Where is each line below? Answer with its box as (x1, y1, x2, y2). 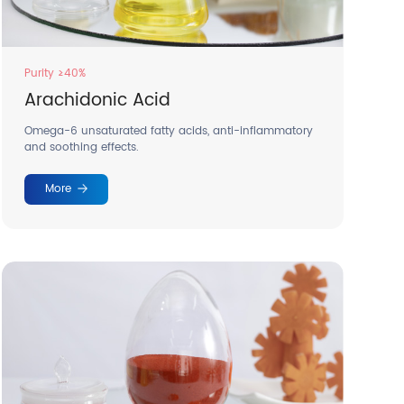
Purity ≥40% (23, 65, 86, 83)
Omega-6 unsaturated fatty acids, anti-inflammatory (23, 123, 313, 141)
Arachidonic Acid (23, 86, 170, 115)
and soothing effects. (23, 139, 139, 157)
